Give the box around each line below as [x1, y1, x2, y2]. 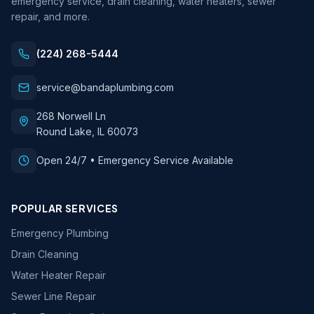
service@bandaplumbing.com [36, 81, 174, 93]
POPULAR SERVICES [11, 202, 119, 214]
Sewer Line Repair [11, 290, 96, 302]
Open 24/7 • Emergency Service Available [36, 154, 233, 166]
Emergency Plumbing [11, 227, 109, 239]
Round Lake [36, 125, 92, 137]
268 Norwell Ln [36, 110, 106, 122]
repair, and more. [11, 11, 90, 22]
